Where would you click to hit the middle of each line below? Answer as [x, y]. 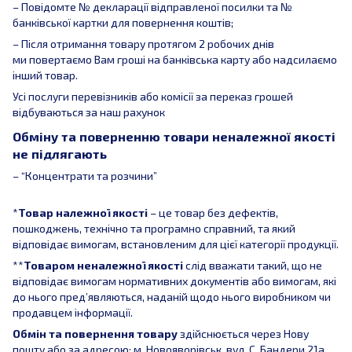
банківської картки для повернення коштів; [123, 23]
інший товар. [45, 75]
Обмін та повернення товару [95, 333]
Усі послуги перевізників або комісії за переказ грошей [153, 97]
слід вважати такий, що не [253, 265]
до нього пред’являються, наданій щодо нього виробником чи [172, 296]
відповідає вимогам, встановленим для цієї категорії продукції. [176, 244]
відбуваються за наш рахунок [89, 112]
